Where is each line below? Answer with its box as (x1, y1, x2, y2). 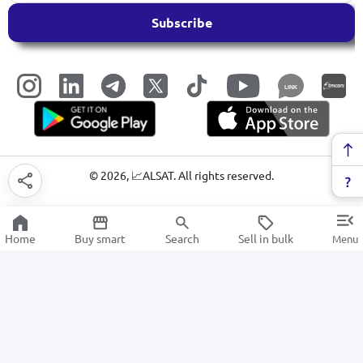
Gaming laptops (26, 262, 147, 284)
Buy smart (75, 230, 126, 246)
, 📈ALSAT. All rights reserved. (126, 168, 274, 183)
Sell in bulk (237, 230, 293, 246)
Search (164, 230, 199, 246)
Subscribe (151, 14, 212, 32)
